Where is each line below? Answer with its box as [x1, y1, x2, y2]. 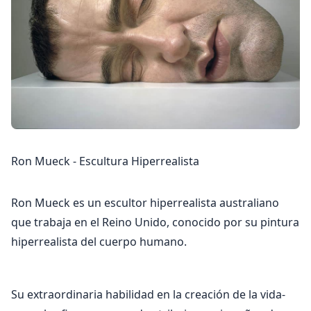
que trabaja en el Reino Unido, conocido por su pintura [11, 215, 299, 230]
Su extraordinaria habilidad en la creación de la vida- [11, 287, 285, 303]
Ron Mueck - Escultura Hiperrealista [11, 153, 199, 169]
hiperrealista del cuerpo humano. [11, 234, 187, 250]
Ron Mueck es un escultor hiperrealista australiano [11, 195, 279, 211]
